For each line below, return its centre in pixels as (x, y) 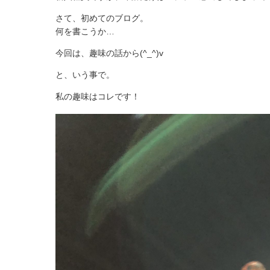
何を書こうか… (85, 31)
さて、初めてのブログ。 (102, 18)
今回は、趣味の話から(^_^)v (109, 53)
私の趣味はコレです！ (98, 96)
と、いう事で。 (85, 75)
